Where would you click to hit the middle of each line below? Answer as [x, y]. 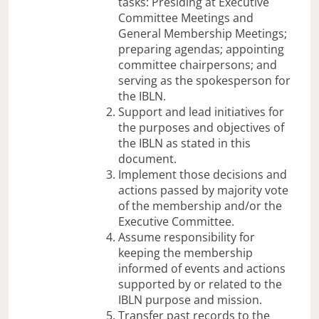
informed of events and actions [202, 268]
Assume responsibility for [187, 237]
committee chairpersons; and [198, 64]
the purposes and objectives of [202, 127]
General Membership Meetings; [203, 33]
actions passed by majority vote [204, 190]
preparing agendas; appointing [202, 49]
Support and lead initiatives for [202, 111]
